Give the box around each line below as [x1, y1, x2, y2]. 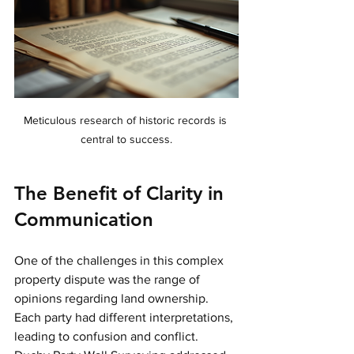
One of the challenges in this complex [14, 253, 227, 267]
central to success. [81, 132, 172, 145]
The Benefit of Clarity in [14, 181, 229, 205]
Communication [14, 207, 153, 231]
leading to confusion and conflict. [14, 329, 201, 343]
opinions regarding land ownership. [14, 291, 212, 305]
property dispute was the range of [14, 272, 203, 286]
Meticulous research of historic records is [23, 113, 230, 126]
